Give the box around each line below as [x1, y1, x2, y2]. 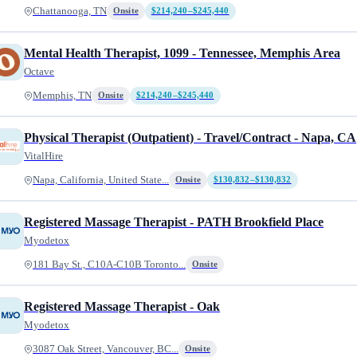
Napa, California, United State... [33, 175, 170, 186]
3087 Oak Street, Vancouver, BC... [33, 343, 179, 355]
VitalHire [24, 150, 64, 162]
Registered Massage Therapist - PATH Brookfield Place [24, 215, 324, 229]
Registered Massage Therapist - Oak [24, 300, 221, 313]
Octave [24, 65, 55, 77]
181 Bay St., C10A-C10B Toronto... [33, 259, 186, 270]
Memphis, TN [33, 90, 92, 101]
